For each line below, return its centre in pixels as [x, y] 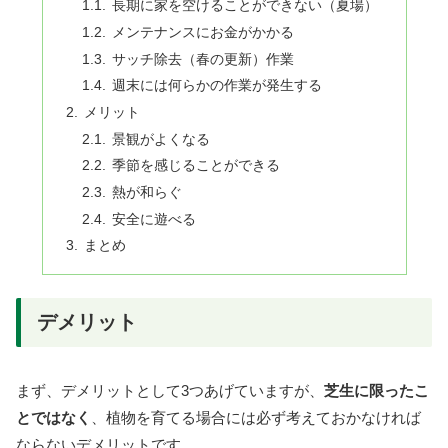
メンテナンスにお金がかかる [203, 32]
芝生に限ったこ [376, 391]
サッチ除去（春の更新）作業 [203, 59]
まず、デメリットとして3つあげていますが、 [170, 391]
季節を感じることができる [196, 166]
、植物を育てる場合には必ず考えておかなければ [256, 418]
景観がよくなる [161, 139]
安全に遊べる [154, 219]
